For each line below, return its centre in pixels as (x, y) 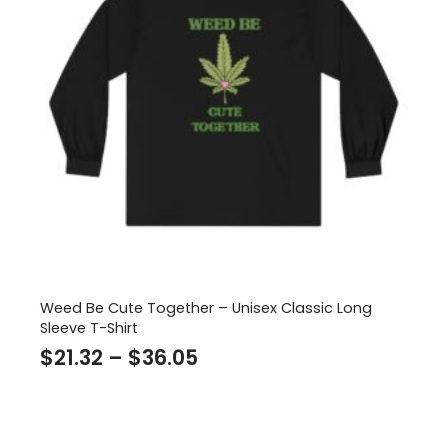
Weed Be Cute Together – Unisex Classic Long (206, 308)
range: (230, 385)
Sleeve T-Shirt (89, 328)
